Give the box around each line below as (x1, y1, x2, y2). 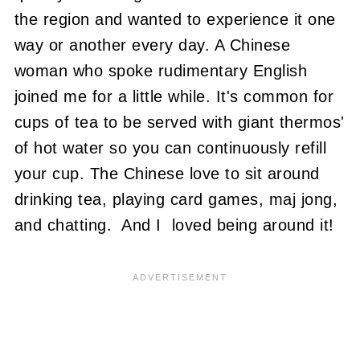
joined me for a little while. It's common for (14, 88, 334, 105)
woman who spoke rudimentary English (14, 62, 308, 80)
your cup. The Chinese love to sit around (14, 165, 320, 182)
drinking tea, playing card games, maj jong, (14, 190, 338, 208)
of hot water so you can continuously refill (14, 139, 327, 157)
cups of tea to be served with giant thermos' (14, 113, 345, 131)
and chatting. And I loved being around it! (14, 216, 334, 234)
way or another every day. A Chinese (14, 36, 291, 54)
